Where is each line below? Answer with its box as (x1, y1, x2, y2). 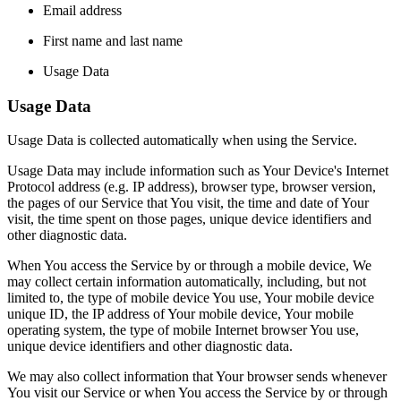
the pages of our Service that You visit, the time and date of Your (7, 195, 369, 211)
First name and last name (43, 33, 183, 49)
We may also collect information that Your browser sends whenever (7, 369, 387, 385)
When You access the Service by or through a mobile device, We (7, 258, 371, 274)
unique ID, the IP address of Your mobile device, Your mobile (7, 306, 354, 322)
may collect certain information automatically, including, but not (7, 274, 366, 290)
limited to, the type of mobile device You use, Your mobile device (7, 290, 374, 306)
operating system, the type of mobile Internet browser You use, (7, 322, 359, 338)
